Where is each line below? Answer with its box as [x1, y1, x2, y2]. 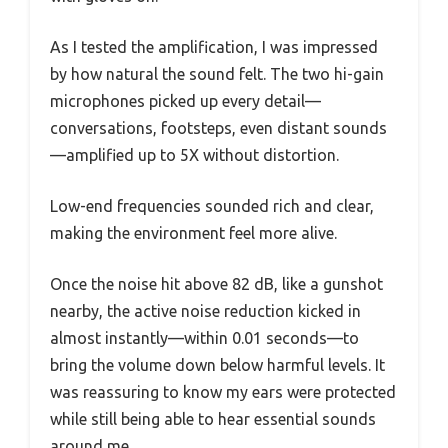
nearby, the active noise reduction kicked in [50, 301, 361, 320]
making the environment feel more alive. [50, 223, 337, 242]
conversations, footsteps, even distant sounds [50, 118, 387, 137]
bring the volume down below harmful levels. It [50, 355, 385, 374]
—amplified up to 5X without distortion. [50, 145, 339, 164]
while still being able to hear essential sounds [50, 409, 376, 428]
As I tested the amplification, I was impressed [50, 37, 378, 56]
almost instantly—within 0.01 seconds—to [50, 328, 359, 347]
